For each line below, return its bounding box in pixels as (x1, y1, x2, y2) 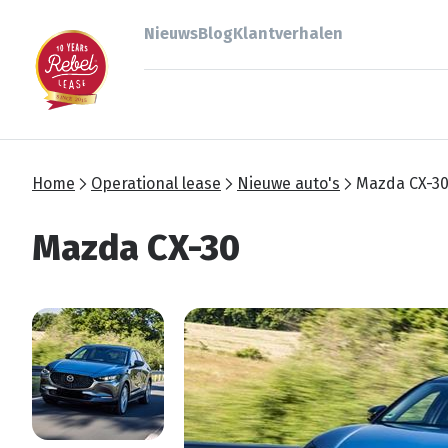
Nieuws (144, 24, 198, 44)
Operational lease (91, 174, 221, 193)
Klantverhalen (233, 24, 343, 44)
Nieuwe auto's (237, 174, 340, 193)
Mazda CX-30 (32, 226, 240, 270)
